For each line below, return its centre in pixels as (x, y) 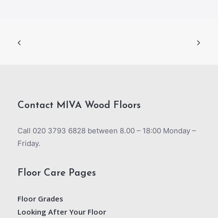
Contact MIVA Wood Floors (79, 106)
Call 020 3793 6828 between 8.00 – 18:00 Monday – (107, 131)
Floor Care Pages (57, 173)
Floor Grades (40, 199)
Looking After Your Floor (62, 212)
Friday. (29, 143)
